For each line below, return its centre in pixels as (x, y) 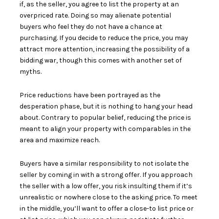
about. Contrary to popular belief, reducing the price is (105, 117)
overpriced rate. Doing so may (67, 15)
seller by (34, 175)
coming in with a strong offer (94, 175)
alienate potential (143, 15)
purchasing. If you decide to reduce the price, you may (104, 38)
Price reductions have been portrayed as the (90, 95)
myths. (31, 71)
